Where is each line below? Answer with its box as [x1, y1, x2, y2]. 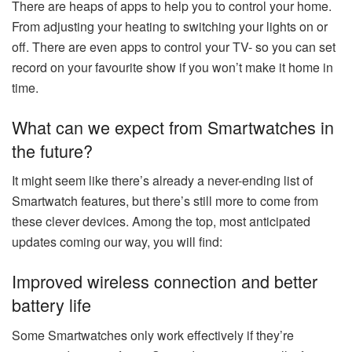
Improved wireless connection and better [12, 268, 317, 293]
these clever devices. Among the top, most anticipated [12, 212, 310, 231]
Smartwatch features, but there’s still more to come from [12, 192, 318, 211]
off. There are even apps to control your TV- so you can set [12, 37, 335, 56]
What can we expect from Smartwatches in [12, 114, 334, 139]
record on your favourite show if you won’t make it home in [12, 57, 333, 76]
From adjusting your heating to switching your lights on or [12, 16, 328, 35]
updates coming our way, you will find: [12, 233, 222, 251]
